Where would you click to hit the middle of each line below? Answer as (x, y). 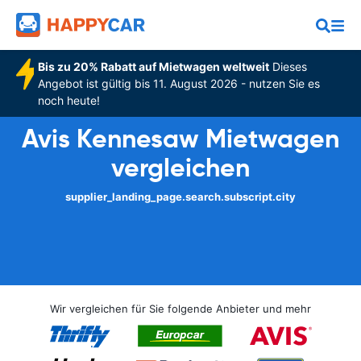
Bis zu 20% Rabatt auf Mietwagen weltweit (153, 66)
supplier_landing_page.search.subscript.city (180, 197)
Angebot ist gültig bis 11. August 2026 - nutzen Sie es (178, 83)
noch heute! (68, 100)
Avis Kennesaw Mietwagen (180, 139)
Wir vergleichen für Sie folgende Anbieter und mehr (180, 309)
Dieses (288, 66)
